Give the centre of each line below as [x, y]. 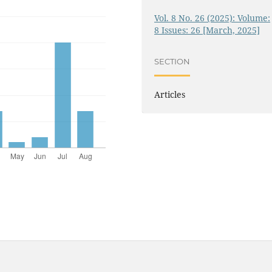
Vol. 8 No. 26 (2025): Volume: [212, 18]
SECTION [172, 62]
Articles [170, 94]
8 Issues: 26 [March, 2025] [207, 30]
